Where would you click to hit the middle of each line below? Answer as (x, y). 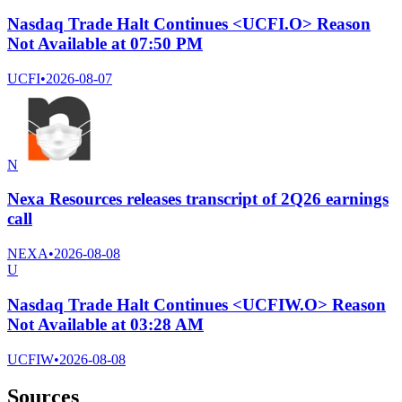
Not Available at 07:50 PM (105, 43)
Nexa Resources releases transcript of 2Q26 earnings (198, 199)
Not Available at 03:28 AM (105, 324)
